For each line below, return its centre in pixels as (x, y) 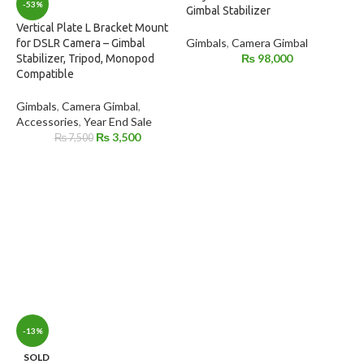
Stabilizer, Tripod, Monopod (85, 59)
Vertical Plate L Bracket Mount (92, 28)
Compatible (45, 74)
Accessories (48, 122)
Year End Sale (118, 122)
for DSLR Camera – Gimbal (81, 43)
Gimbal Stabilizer (228, 11)
